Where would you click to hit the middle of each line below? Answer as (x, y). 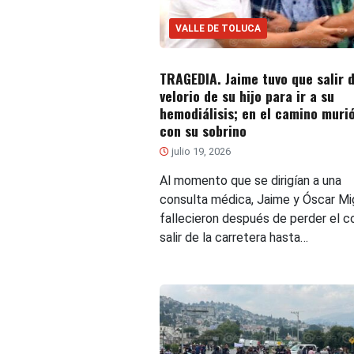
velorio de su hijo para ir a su (247, 95)
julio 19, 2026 (200, 151)
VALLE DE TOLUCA (218, 28)
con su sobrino (203, 130)
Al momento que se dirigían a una (250, 180)
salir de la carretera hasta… (233, 237)
